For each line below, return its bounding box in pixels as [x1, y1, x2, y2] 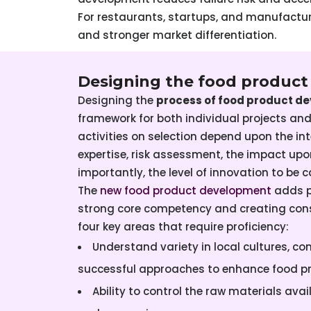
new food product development [100, 183, 271, 198]
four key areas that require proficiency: [78, 219, 289, 234]
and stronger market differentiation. [78, 27, 276, 42]
